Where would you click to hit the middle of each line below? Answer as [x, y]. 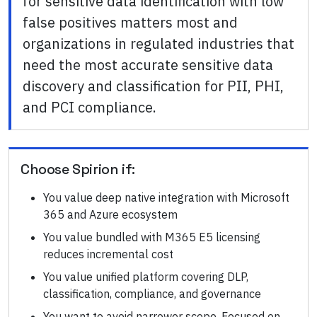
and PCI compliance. [90, 108]
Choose [47, 169]
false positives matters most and [130, 23]
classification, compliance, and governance [152, 294]
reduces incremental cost [108, 254]
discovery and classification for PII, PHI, [153, 86]
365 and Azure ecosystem [110, 215]
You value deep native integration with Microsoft [166, 198]
